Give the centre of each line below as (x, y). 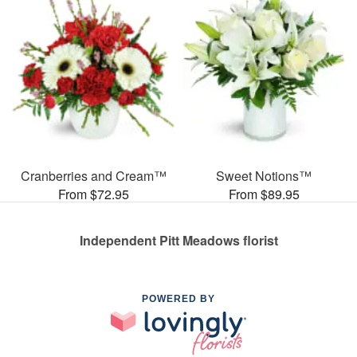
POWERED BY (178, 298)
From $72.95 (93, 194)
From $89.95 (264, 194)
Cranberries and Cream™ (93, 175)
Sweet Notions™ (264, 175)
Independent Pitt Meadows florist (178, 240)
